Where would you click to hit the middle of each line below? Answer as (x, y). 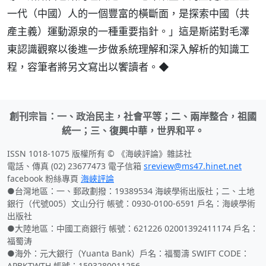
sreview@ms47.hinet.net (193, 166)
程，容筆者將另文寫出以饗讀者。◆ (88, 67)
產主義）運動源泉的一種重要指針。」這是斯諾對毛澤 (128, 31)
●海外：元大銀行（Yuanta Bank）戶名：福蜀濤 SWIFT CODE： (128, 253)
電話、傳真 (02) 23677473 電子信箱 (75, 166)
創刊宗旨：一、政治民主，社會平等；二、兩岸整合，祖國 (133, 116)
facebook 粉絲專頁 (44, 178)
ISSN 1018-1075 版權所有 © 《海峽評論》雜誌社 (99, 153)
